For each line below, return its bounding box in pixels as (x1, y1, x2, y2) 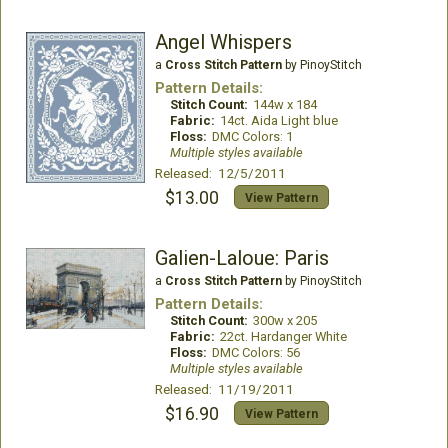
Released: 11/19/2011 (154, 381, 294, 397)
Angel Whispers (154, 30, 292, 54)
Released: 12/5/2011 (154, 165, 286, 181)
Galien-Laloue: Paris (154, 246, 329, 270)
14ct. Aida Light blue (219, 113, 338, 128)
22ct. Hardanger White (219, 329, 347, 344)
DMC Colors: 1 (211, 129, 293, 144)
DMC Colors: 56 (211, 345, 300, 360)
